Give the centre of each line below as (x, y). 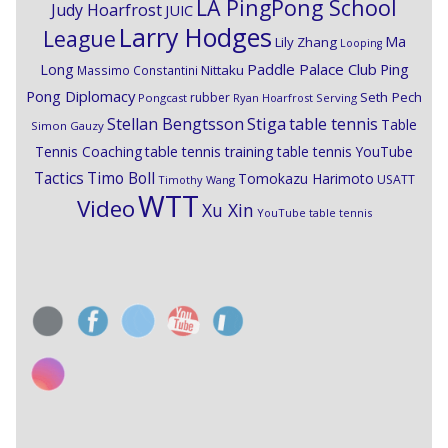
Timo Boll (120, 178)
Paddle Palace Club (311, 69)
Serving (336, 98)
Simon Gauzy (67, 126)
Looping (360, 43)
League (79, 39)
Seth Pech (391, 97)
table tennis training (209, 152)
